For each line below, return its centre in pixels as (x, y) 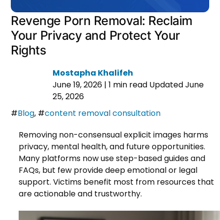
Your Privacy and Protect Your (96, 35)
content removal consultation (103, 113)
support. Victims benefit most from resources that (116, 182)
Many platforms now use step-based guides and (112, 158)
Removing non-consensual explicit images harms (113, 135)
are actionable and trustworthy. (80, 193)
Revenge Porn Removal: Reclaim (102, 20)
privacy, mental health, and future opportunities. (112, 146)
